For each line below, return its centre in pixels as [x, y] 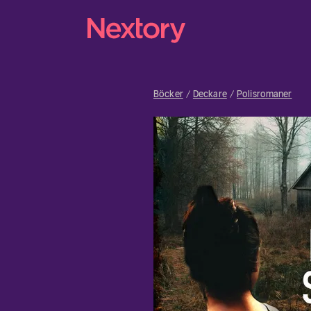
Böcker [168, 94]
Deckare [210, 94]
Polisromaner [264, 94]
